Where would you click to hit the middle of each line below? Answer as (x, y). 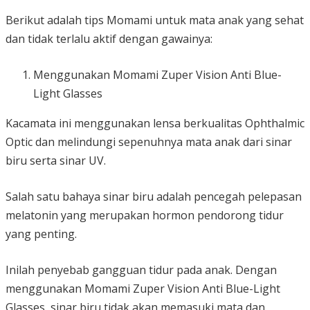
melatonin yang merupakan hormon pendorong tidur (145, 215)
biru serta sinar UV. (56, 160)
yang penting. (41, 234)
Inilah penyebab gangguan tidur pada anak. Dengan (141, 270)
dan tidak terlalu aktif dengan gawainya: (109, 38)
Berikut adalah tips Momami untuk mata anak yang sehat (155, 20)
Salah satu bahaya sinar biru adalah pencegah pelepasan (154, 196)
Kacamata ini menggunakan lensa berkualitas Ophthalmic (155, 123)
